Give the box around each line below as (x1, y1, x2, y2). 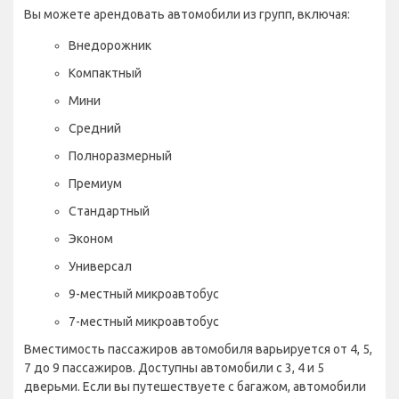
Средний (69, 120, 121, 135)
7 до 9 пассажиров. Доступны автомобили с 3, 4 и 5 (24, 360, 324, 375)
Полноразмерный (69, 148, 172, 163)
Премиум (69, 175, 122, 191)
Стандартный (69, 203, 150, 218)
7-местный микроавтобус (69, 313, 219, 329)
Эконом (69, 231, 113, 246)
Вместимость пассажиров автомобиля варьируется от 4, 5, (24, 341, 372, 356)
